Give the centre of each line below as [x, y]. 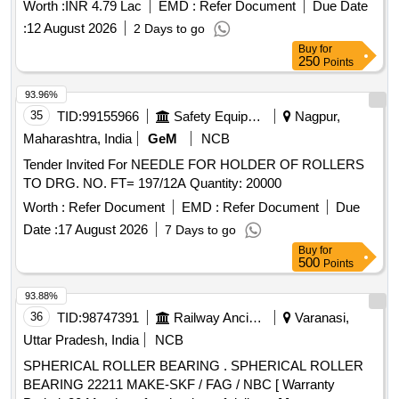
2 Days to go [169, 29]
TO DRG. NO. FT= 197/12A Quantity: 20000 [236, 183]
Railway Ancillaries [255, 318]
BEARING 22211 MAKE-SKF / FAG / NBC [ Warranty [179, 385]
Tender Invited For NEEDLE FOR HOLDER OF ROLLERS [194, 165]
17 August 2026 [103, 230]
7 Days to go [200, 230]
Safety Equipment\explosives [254, 117]
